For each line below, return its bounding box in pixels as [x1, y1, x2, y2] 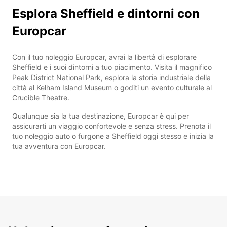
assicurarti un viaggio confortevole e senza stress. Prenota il [12, 121, 211, 130]
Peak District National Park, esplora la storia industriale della [12, 72, 211, 82]
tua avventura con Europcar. [12, 141, 106, 150]
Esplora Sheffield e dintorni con [12, 6, 200, 21]
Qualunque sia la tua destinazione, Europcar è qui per [12, 111, 189, 120]
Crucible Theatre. [12, 93, 69, 102]
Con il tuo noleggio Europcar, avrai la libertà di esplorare [12, 52, 197, 61]
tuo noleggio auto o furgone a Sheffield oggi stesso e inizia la [12, 131, 214, 140]
